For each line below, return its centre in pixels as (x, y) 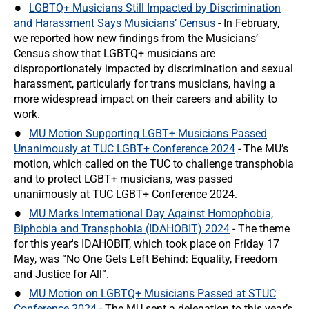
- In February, (249, 23)
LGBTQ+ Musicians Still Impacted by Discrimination (155, 8)
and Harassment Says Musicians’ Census (116, 23)
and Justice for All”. (61, 274)
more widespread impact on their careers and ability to (146, 99)
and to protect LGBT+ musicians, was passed (123, 179)
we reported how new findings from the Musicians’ (136, 38)
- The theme (260, 229)
